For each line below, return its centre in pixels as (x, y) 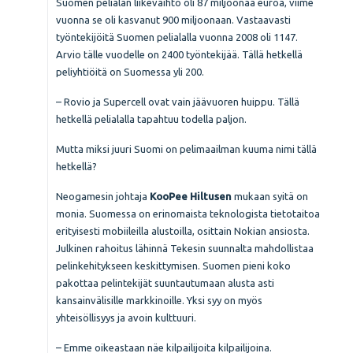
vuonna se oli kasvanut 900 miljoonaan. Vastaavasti (173, 20)
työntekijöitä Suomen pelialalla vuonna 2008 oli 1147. (177, 37)
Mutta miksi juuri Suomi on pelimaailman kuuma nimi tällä (186, 149)
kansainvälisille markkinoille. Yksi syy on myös (159, 301)
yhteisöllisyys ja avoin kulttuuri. (126, 318)
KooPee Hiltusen (191, 197)
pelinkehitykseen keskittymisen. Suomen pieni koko (173, 266)
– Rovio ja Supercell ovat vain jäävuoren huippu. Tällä (178, 102)
